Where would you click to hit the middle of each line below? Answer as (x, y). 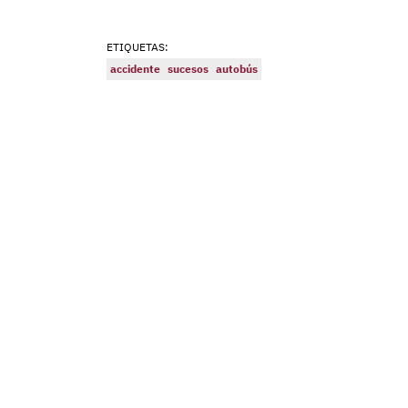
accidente (135, 69)
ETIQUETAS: (138, 47)
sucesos (188, 69)
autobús (237, 69)
